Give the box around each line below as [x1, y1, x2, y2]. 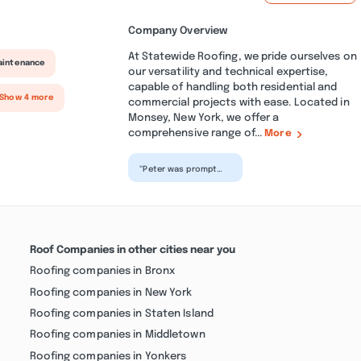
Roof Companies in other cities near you [29, 243, 235, 255]
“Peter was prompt [139, 164, 218, 173]
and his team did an [139, 189, 221, 197]
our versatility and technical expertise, [127, 66, 329, 78]
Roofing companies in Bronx [29, 265, 176, 277]
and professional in [139, 172, 220, 181]
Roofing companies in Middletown [29, 329, 205, 341]
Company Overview [127, 24, 228, 36]
